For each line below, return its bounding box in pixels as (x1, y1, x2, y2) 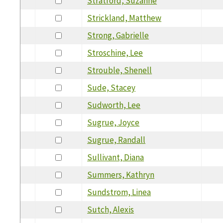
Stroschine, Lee (87, 47, 143, 58)
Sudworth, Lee (87, 99, 141, 111)
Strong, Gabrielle (87, 29, 149, 41)
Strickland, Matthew (87, 12, 162, 23)
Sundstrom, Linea (87, 186, 151, 198)
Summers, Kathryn (87, 169, 155, 180)
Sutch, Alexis (87, 204, 134, 215)
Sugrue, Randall (87, 134, 146, 145)
